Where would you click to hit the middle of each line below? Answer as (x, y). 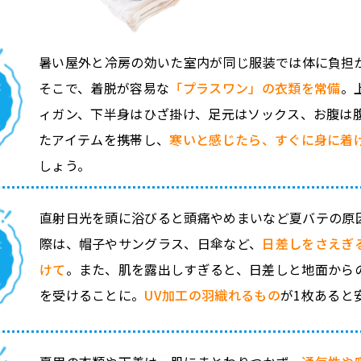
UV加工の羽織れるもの (212, 295)
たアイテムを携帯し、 (104, 139)
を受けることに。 (92, 295)
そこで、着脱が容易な (104, 88)
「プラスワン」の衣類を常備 (255, 88)
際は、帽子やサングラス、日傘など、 (151, 243)
